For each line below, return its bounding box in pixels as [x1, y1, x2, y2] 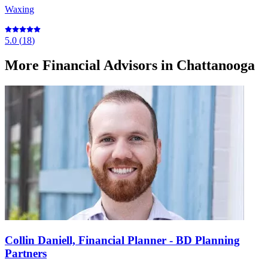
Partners [5, 247, 47, 260]
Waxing [5, 4, 34, 14]
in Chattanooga [157, 57, 255, 74]
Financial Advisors [42, 57, 157, 74]
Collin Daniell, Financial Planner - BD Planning [5, 234, 240, 247]
